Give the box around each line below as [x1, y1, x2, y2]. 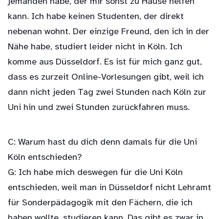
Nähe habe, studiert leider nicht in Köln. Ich [8, 42, 182, 52]
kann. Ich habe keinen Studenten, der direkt [8, 12, 184, 22]
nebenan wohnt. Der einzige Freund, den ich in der [8, 27, 209, 37]
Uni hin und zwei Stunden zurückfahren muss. [8, 103, 190, 113]
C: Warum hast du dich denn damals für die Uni [8, 137, 197, 148]
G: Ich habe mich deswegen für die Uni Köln [8, 168, 183, 178]
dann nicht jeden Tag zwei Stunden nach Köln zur [8, 88, 206, 98]
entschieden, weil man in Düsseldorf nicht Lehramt [8, 183, 211, 193]
